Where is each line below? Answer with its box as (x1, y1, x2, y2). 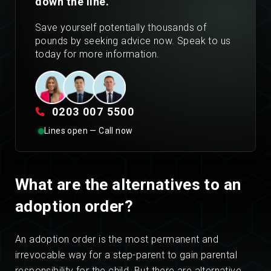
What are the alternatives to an (15, 175, 241, 194)
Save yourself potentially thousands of (35, 22, 207, 33)
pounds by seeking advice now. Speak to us (35, 35, 231, 47)
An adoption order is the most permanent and (15, 233, 219, 246)
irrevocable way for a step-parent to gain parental (15, 249, 237, 261)
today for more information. (35, 48, 160, 60)
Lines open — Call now (44, 126, 133, 136)
